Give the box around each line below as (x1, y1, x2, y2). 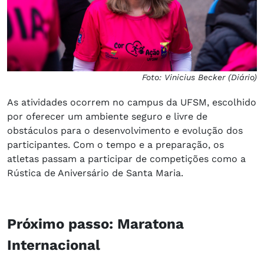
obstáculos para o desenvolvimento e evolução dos (7, 124, 243, 136)
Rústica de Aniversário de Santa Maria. (7, 167, 183, 179)
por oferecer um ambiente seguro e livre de (7, 110, 207, 122)
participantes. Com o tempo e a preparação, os (7, 138, 224, 150)
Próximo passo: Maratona (7, 215, 184, 232)
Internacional (7, 236, 100, 253)
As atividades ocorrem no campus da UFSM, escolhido (7, 96, 256, 108)
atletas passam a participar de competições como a (7, 153, 246, 164)
